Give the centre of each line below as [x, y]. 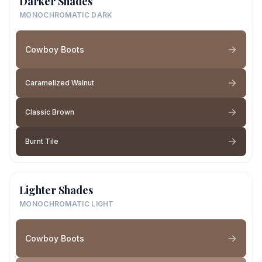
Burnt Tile [42, 141]
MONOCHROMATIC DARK [66, 15]
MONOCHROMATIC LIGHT [67, 204]
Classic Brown [50, 112]
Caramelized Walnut [60, 83]
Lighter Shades [56, 190]
